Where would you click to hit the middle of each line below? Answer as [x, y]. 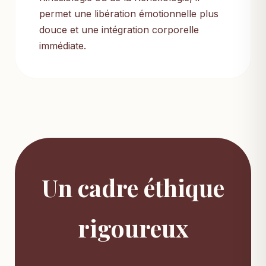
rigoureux [133, 228]
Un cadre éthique [133, 188]
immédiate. [63, 46]
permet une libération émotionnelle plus [129, 14]
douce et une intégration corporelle [119, 30]
